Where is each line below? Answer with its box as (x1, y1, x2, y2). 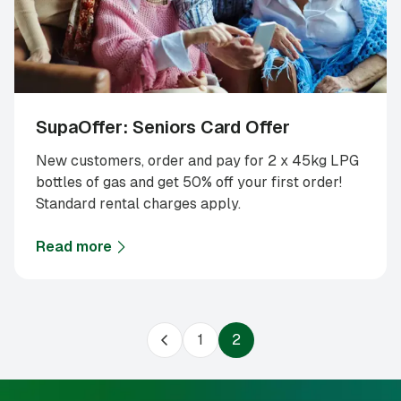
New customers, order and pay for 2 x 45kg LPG (36, 152, 359, 170)
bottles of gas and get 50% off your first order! (36, 174, 342, 192)
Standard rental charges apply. (36, 195, 241, 213)
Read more (36, 238, 112, 256)
